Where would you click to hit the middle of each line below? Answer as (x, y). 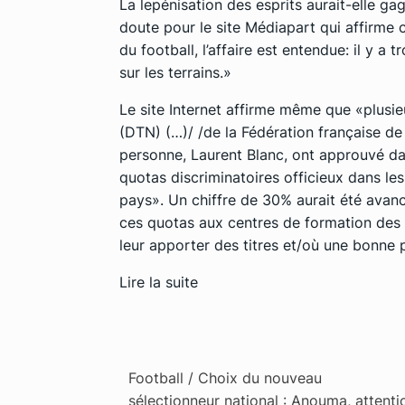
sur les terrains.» (175, 72)
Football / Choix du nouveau (225, 377)
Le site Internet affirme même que (237, 109)
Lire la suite (159, 282)
